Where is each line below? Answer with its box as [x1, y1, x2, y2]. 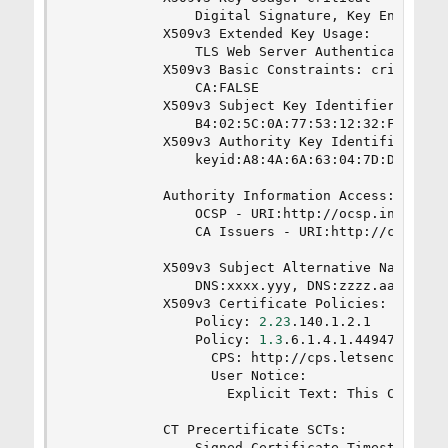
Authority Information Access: [66, 188, 395, 204]
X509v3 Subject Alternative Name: [66, 260, 419, 276]
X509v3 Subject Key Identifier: [66, 98, 403, 114]
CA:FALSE [66, 80, 259, 96]
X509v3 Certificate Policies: [66, 296, 387, 312]
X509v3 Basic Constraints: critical [66, 62, 435, 78]
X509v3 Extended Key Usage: [66, 26, 371, 42]
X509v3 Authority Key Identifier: [66, 134, 419, 150]
